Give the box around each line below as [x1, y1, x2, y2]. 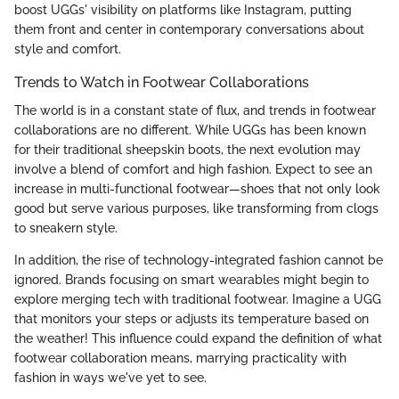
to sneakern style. [14, 220, 118, 235]
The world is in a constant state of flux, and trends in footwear [14, 102, 376, 118]
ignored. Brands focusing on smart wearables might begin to [14, 272, 369, 287]
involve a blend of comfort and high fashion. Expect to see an [14, 161, 372, 176]
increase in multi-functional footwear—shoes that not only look [14, 181, 380, 196]
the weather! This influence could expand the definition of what [14, 330, 382, 346]
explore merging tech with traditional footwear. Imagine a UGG [14, 291, 381, 306]
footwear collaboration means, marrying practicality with [14, 350, 346, 365]
